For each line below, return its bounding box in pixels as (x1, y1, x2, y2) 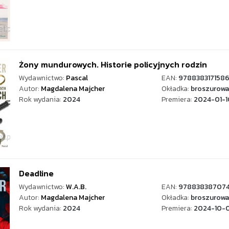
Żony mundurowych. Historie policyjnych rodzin (19, 58, 207, 71)
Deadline (19, 167, 54, 179)
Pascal (66, 73, 88, 83)
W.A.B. (66, 181, 86, 192)
